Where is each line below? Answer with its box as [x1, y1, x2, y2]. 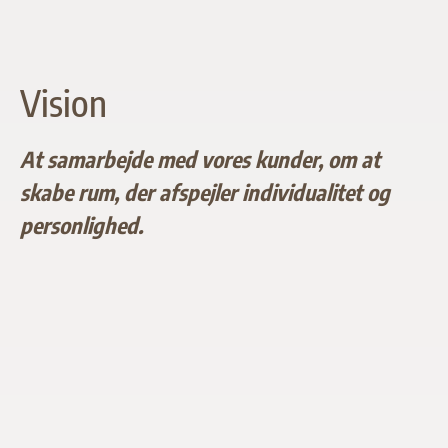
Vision [20, 79, 107, 125]
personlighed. [20, 210, 143, 239]
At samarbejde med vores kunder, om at [20, 144, 380, 173]
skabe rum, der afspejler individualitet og [20, 177, 390, 206]
